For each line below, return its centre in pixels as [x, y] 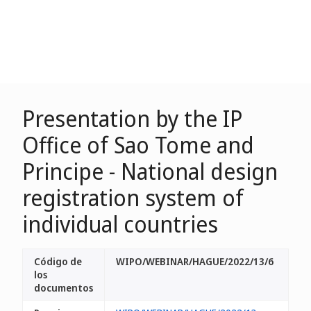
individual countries [120, 224]
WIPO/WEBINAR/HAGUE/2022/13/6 [195, 261]
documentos [64, 288]
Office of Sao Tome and [138, 145]
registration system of [133, 197]
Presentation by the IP [132, 118]
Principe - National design [150, 171]
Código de [58, 261]
